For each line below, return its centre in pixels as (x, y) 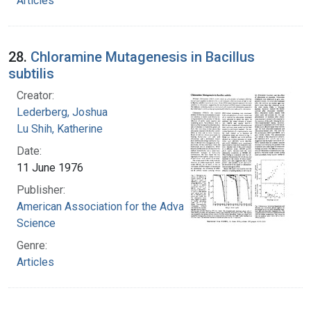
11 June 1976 (50, 167)
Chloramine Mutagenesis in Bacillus (143, 57)
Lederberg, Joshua (62, 112)
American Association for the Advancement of (128, 206)
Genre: (32, 245)
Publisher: (41, 190)
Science (36, 223)
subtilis (31, 73)
